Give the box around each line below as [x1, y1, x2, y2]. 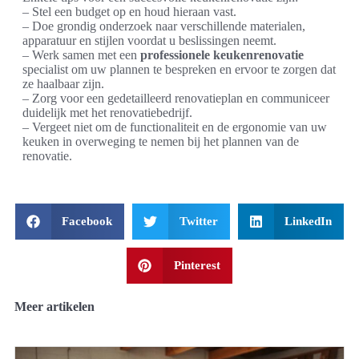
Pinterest [173, 259, 220, 272]
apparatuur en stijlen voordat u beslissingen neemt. [22, 34, 276, 48]
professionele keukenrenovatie [140, 48, 304, 63]
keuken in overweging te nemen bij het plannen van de [22, 135, 299, 149]
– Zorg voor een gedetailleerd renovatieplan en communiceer [22, 91, 329, 106]
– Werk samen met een [22, 48, 140, 63]
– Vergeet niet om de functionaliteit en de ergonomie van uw [22, 120, 327, 135]
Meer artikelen [14, 300, 95, 314]
